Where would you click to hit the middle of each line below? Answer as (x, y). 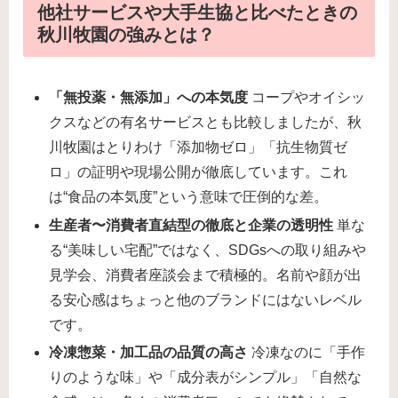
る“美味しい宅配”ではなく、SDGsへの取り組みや (208, 250)
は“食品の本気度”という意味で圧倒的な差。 (189, 197)
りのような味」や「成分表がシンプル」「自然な (206, 377)
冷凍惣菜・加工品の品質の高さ (149, 352)
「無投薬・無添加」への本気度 (149, 98)
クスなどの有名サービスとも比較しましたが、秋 (206, 123)
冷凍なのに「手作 (307, 352)
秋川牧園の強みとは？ (126, 35)
